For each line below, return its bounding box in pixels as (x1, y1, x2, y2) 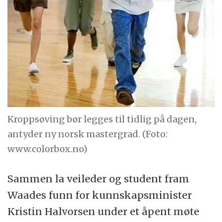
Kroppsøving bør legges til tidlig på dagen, (7, 113, 197, 125)
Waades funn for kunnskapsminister (7, 189, 192, 202)
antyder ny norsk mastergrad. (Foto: (7, 128, 168, 140)
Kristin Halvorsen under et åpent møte (7, 205, 200, 218)
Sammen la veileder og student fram (7, 172, 190, 185)
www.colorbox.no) (7, 143, 88, 155)
